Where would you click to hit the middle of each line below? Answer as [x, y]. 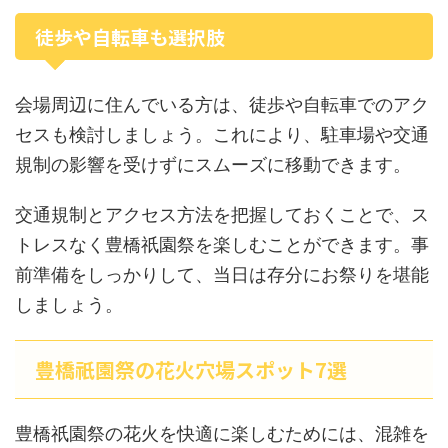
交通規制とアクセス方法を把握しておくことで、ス [222, 214]
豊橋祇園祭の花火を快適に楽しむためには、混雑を [222, 433]
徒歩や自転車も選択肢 [130, 36]
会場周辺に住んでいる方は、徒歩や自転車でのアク [222, 104]
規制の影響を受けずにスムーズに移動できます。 [213, 164]
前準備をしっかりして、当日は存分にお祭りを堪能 [222, 274]
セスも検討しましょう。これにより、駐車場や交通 [222, 134]
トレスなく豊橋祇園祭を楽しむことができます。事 [222, 244]
